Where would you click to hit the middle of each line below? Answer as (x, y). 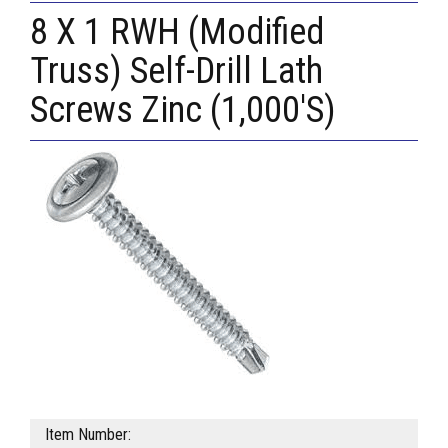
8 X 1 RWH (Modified (177, 32)
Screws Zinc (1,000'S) (183, 110)
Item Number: (88, 435)
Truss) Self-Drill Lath (176, 71)
